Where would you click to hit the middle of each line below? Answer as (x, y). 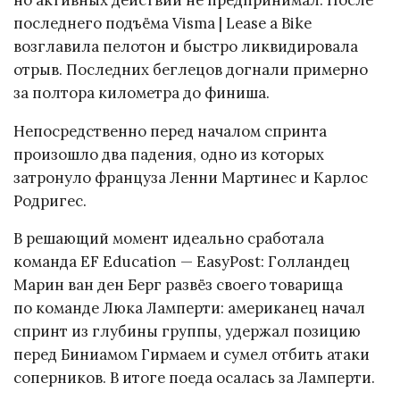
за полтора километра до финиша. (142, 92)
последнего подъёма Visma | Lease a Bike (162, 23)
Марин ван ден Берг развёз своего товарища (178, 285)
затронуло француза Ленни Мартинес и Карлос (191, 177)
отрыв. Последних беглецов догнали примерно (191, 69)
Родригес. (50, 200)
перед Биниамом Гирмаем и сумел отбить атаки (192, 355)
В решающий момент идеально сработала (169, 239)
